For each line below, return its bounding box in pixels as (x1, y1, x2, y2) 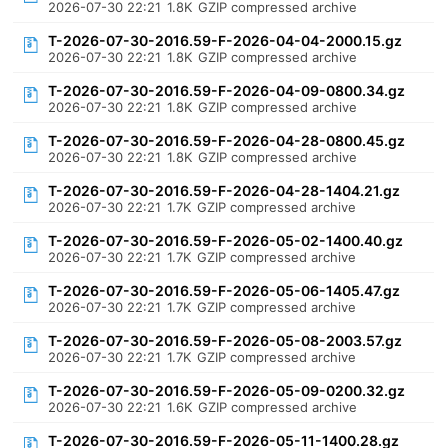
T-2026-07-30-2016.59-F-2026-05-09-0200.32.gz (48, 382, 406, 399)
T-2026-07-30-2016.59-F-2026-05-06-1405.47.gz (48, 282, 401, 299)
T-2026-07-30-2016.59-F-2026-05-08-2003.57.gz (48, 332, 403, 349)
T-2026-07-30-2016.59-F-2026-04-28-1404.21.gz (48, 182, 401, 199)
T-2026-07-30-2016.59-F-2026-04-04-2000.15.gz (48, 32, 403, 49)
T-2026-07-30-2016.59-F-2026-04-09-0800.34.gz (48, 82, 406, 99)
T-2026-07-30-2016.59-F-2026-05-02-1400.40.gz (48, 232, 404, 249)
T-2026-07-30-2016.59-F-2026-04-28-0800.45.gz (48, 132, 406, 149)
